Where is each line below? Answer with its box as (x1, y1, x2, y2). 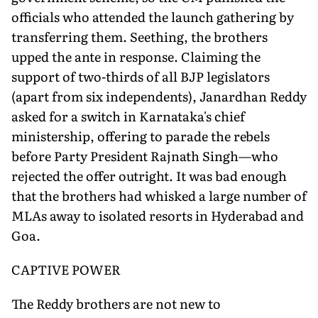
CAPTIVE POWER (11, 259, 121, 279)
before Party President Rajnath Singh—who (11, 146, 278, 165)
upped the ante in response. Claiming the (11, 46, 261, 66)
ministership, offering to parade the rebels (11, 126, 270, 146)
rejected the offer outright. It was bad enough (11, 165, 287, 185)
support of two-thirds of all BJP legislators (11, 66, 270, 86)
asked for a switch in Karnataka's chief (11, 106, 245, 126)
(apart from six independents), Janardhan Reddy (11, 86, 307, 106)
